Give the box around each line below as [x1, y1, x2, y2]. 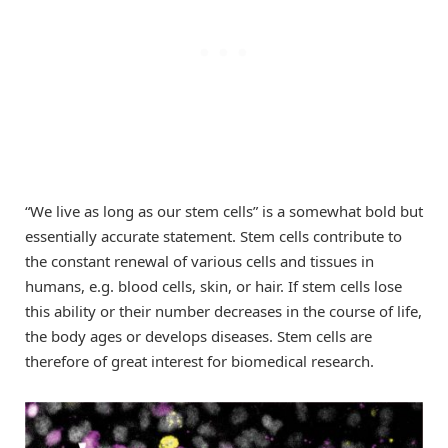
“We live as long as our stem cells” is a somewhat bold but [25, 200, 423, 221]
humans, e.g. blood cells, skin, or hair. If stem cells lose [25, 275, 402, 296]
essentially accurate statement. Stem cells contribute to [25, 225, 402, 246]
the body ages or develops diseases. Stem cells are [25, 325, 372, 346]
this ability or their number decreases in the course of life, [25, 300, 422, 321]
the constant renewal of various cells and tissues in [25, 250, 374, 271]
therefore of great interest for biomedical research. [25, 350, 374, 371]
